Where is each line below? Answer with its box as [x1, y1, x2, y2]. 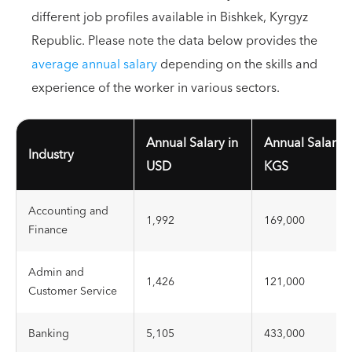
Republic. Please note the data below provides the [31, 30, 317, 52]
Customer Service [28, 282, 117, 301]
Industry [28, 144, 74, 166]
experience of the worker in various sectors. [31, 77, 280, 99]
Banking [28, 324, 69, 343]
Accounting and [28, 202, 108, 221]
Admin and [28, 263, 84, 282]
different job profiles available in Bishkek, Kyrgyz [31, 6, 308, 28]
